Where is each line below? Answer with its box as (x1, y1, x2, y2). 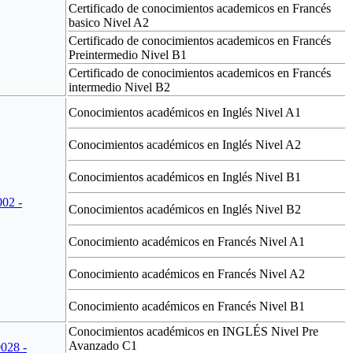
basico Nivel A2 (69, 15, 149, 29)
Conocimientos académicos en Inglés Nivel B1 (69, 169, 301, 184)
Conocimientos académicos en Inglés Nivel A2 (69, 137, 301, 151)
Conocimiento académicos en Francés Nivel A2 (69, 266, 305, 281)
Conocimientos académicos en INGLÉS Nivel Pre (69, 324, 318, 338)
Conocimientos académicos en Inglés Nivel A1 (69, 105, 301, 119)
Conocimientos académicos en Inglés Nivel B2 (69, 202, 301, 216)
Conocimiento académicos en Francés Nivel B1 (69, 299, 305, 313)
